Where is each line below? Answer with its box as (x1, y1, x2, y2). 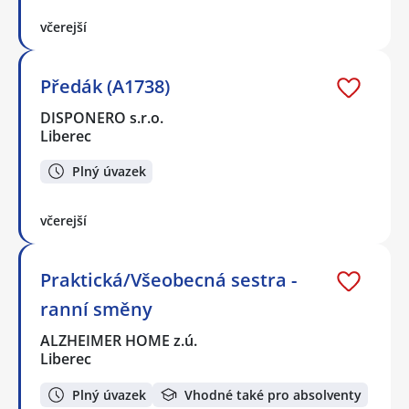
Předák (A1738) (40, 73, 170, 99)
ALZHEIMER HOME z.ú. (40, 330, 199, 351)
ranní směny (40, 297, 152, 322)
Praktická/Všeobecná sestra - (40, 267, 297, 293)
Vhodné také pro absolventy (184, 385, 362, 404)
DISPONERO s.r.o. (40, 107, 165, 128)
